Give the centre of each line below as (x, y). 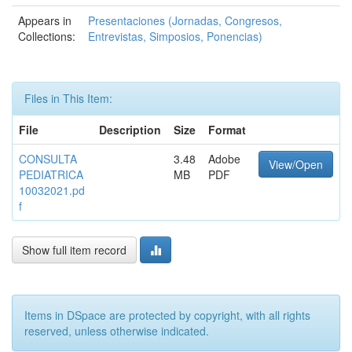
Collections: (47, 36)
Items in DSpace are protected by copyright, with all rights (167, 315)
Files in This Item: (68, 98)
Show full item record (74, 250)
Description (130, 130)
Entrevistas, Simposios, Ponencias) (175, 36)
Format (227, 130)
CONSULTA (48, 159)
